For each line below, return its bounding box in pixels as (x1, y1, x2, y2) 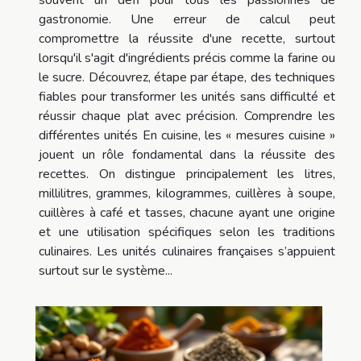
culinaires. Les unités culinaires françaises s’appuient (39, 242, 335, 260)
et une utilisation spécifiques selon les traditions (39, 222, 335, 241)
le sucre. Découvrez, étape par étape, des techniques (39, 68, 335, 86)
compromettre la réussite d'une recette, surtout (39, 29, 335, 48)
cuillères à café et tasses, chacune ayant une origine (39, 203, 335, 222)
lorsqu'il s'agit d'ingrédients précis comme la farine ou (39, 48, 335, 67)
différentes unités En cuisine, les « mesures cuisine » (39, 126, 335, 144)
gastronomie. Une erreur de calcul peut (39, 10, 335, 28)
